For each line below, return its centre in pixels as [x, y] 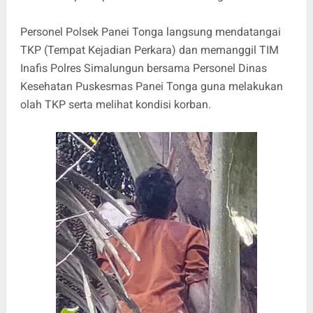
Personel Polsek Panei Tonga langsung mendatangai [150, 32]
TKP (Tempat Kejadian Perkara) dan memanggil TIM [149, 50]
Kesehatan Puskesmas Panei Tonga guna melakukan [151, 87]
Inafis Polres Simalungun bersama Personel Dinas [143, 68]
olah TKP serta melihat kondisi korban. [115, 105]
